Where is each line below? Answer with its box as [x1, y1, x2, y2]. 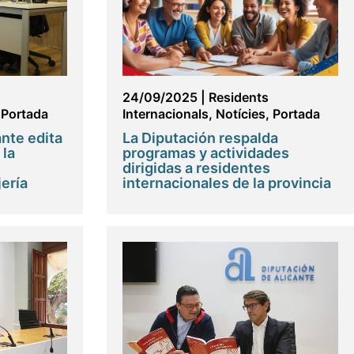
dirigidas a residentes [122, 159, 270, 176]
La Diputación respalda [122, 129, 278, 146]
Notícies [215, 105, 265, 122]
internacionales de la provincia [122, 174, 331, 191]
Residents [208, 88, 269, 105]
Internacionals [122, 105, 209, 122]
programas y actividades [122, 144, 289, 161]
